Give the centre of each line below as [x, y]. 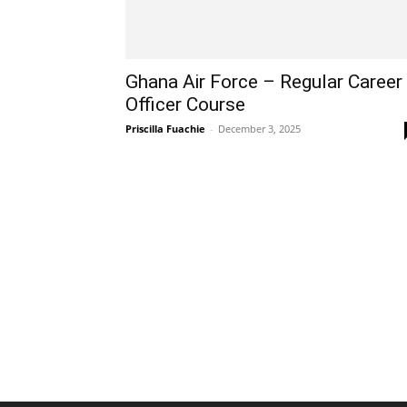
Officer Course [185, 104]
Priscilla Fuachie [165, 128]
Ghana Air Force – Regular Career [264, 81]
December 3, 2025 [259, 128]
